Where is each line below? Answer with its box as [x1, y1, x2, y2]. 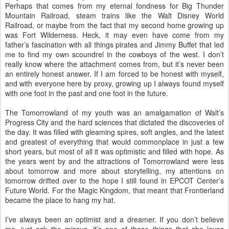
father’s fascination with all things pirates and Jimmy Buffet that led [5, 39, 224, 50]
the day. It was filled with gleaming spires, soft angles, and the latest [5, 127, 224, 138]
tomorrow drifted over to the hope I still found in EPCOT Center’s [5, 175, 224, 186]
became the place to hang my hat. [5, 195, 116, 205]
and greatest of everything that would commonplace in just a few [5, 136, 224, 147]
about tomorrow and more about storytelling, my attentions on [5, 166, 224, 176]
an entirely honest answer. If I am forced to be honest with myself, [5, 68, 224, 79]
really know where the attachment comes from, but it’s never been [5, 59, 224, 70]
